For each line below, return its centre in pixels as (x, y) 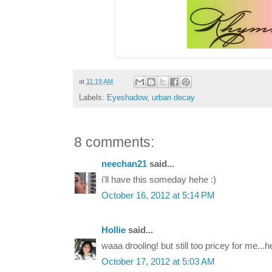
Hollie (114, 230)
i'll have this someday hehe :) (159, 180)
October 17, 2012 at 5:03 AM (158, 262)
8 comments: (114, 143)
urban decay (173, 98)
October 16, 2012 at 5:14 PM (158, 196)
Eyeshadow (127, 98)
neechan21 (124, 164)
